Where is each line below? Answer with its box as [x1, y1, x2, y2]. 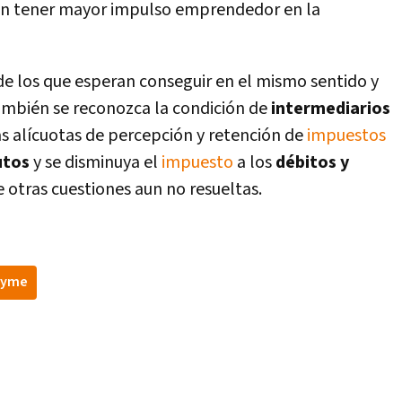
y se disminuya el [30, 151, 162, 174]
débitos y [275, 151, 349, 174]
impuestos [307, 124, 386, 147]
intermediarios [271, 97, 390, 120]
